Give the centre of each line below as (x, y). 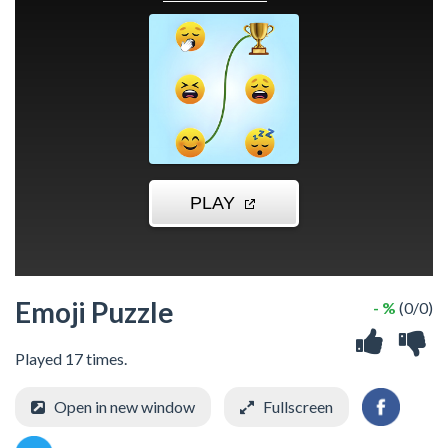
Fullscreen (298, 406)
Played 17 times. (71, 358)
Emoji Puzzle (94, 311)
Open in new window (124, 406)
